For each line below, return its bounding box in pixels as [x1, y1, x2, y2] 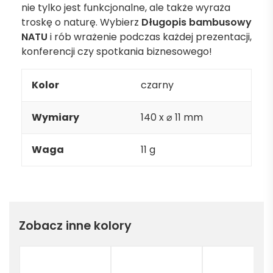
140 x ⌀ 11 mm [141, 110, 203, 124]
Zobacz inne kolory [19, 218, 132, 235]
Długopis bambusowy [141, 15, 252, 29]
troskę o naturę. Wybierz [21, 15, 141, 29]
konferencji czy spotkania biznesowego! [21, 44, 212, 58]
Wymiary [32, 110, 79, 124]
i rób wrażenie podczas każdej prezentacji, [48, 30, 252, 44]
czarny [141, 78, 174, 92]
